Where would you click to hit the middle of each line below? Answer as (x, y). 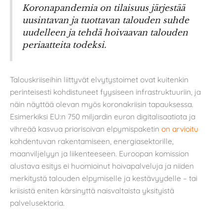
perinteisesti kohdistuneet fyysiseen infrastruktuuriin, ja (105, 92)
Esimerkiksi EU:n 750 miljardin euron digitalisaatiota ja (103, 117)
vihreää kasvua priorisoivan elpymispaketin (86, 129)
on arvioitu (180, 129)
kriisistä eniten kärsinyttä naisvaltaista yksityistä (92, 191)
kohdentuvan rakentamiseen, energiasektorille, (92, 141)
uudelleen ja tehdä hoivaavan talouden (105, 32)
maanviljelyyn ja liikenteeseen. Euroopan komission (99, 154)
